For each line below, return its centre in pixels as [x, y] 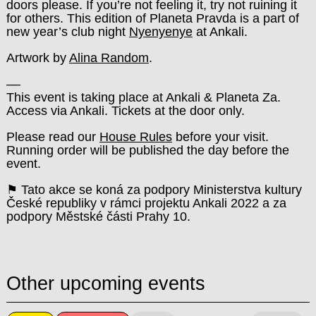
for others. [36, 19]
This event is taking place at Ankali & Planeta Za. [143, 98]
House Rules [135, 137]
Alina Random [109, 58]
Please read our [53, 137]
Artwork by [37, 58]
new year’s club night [67, 32]
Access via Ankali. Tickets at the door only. [125, 111]
